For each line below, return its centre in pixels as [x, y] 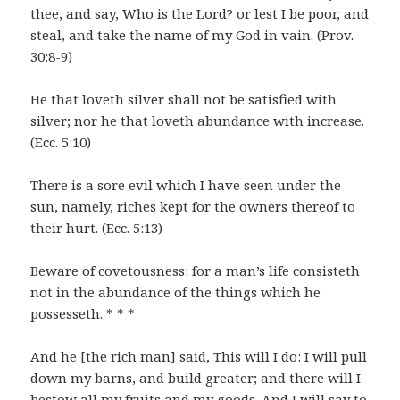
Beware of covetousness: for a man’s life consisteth [196, 271]
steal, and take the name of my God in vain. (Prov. [192, 35]
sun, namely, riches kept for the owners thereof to [193, 207]
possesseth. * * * [83, 314]
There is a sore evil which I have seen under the [186, 185]
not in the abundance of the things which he [176, 292]
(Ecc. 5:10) [61, 142]
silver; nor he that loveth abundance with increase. [198, 121]
